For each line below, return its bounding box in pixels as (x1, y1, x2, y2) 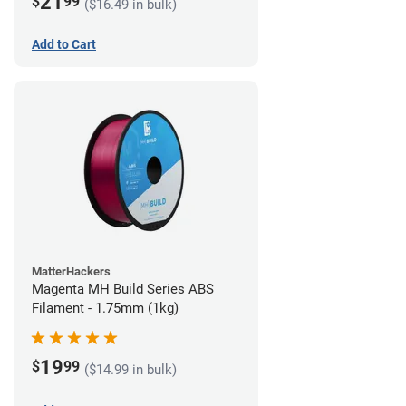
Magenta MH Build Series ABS (32, 280, 214, 297)
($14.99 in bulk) (84, 362, 177, 379)
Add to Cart (32, 36, 96, 52)
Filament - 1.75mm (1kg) (32, 299, 179, 316)
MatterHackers (32, 264, 111, 278)
